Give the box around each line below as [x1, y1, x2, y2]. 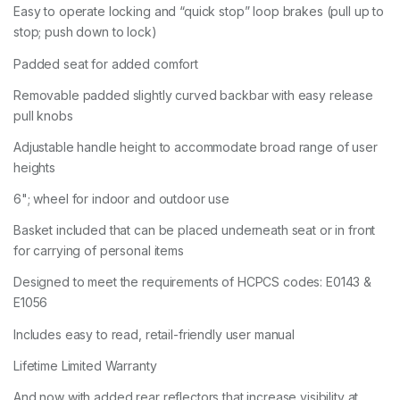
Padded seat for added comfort [13, 55, 198, 71]
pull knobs [13, 107, 73, 123]
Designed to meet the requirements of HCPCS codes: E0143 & [13, 274, 372, 290]
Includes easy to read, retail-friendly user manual [13, 326, 295, 342]
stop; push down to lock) [13, 24, 157, 40]
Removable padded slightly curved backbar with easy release [13, 87, 373, 103]
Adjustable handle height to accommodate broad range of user [13, 138, 378, 154]
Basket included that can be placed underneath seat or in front [13, 222, 376, 238]
